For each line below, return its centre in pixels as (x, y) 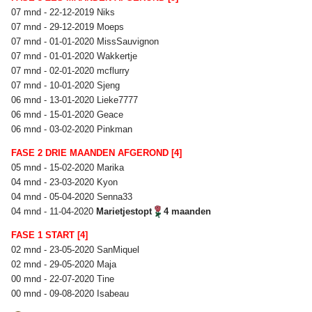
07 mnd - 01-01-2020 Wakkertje (76, 56)
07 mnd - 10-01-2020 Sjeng (67, 85)
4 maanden (186, 211)
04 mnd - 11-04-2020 (54, 211)
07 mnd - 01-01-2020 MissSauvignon (86, 41)
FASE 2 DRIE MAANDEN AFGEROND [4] (96, 153)
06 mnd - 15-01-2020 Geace (69, 114)
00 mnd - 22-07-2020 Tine (64, 279)
